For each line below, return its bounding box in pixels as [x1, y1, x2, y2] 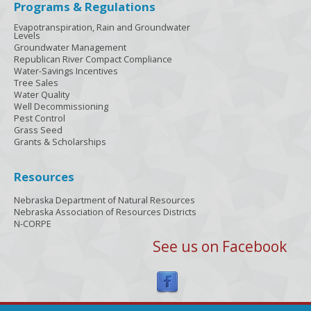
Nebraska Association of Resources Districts [14, 206, 196, 219]
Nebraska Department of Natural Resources [14, 194, 195, 207]
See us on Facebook [153, 237, 287, 257]
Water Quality [14, 89, 69, 101]
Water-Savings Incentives [14, 65, 118, 78]
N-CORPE [14, 218, 51, 230]
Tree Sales [14, 77, 58, 90]
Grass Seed [14, 124, 62, 137]
